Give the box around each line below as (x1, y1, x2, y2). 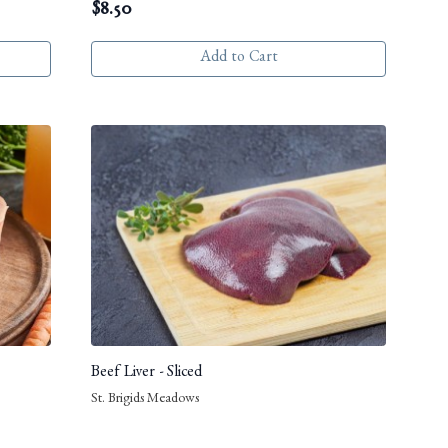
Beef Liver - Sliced (91, 366, 202, 383)
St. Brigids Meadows (91, 393, 199, 408)
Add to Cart (199, 51, 278, 68)
